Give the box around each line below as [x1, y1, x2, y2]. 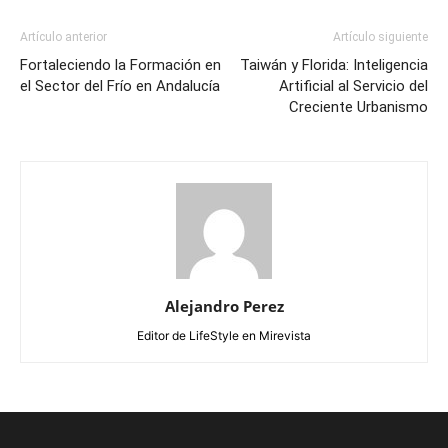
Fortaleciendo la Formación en [20, 56, 221, 75]
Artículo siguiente [333, 30, 428, 45]
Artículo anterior [20, 30, 107, 45]
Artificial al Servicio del [279, 77, 428, 96]
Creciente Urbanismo [289, 98, 428, 117]
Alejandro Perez [164, 296, 284, 317]
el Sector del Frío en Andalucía [20, 77, 220, 96]
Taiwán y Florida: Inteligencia [240, 56, 428, 75]
